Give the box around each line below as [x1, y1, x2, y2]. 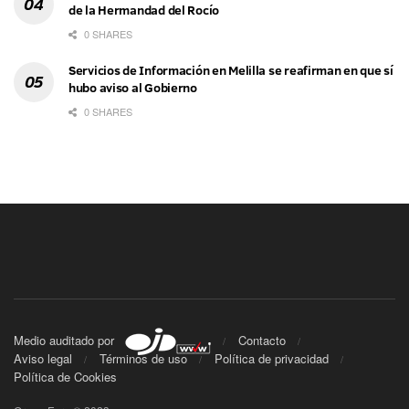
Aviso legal [14, 350, 72, 368]
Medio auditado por [14, 331, 125, 350]
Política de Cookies [14, 368, 117, 386]
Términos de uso [100, 350, 187, 368]
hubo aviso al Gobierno [68, 78, 197, 97]
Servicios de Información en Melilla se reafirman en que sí [68, 60, 393, 79]
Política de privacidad [215, 350, 329, 368]
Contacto [238, 331, 286, 350]
